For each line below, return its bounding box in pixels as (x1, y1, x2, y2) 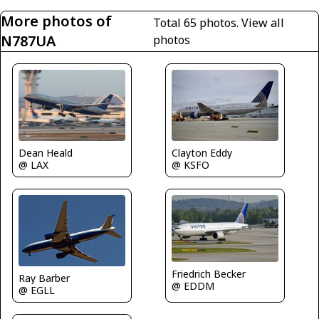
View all (241, 15, 285, 31)
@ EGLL (19, 283, 55, 298)
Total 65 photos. (153, 15, 242, 31)
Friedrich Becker (172, 266, 246, 281)
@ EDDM (172, 278, 214, 293)
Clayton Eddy (172, 146, 232, 160)
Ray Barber (19, 271, 70, 286)
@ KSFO (172, 158, 209, 172)
